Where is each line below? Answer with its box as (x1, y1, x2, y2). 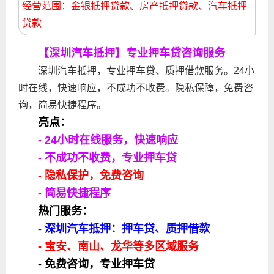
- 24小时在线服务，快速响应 (38, 134, 178, 146)
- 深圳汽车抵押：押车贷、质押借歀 (38, 223, 210, 235)
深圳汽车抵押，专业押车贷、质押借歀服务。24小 (38, 65, 254, 76)
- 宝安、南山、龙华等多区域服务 (38, 240, 199, 253)
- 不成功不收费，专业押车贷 (38, 152, 177, 164)
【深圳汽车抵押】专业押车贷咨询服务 (38, 47, 225, 59)
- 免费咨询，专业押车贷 (38, 258, 155, 270)
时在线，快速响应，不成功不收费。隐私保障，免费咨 (18, 83, 253, 93)
